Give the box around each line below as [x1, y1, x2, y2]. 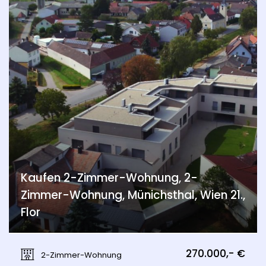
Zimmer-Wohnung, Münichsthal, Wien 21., [21, 187, 245, 203]
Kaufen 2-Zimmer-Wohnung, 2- [21, 170, 198, 186]
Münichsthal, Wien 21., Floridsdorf [33, 239, 159, 250]
